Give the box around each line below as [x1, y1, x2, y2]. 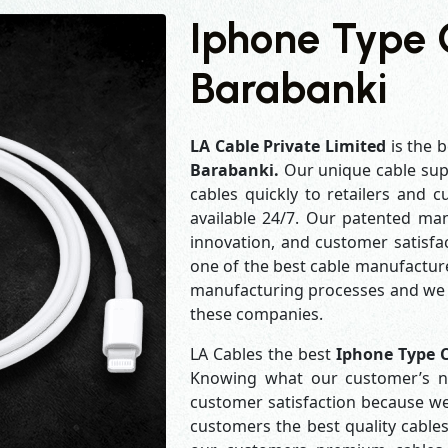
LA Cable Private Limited [190, 135, 386, 157]
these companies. [190, 303, 323, 325]
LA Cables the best [190, 343, 336, 365]
